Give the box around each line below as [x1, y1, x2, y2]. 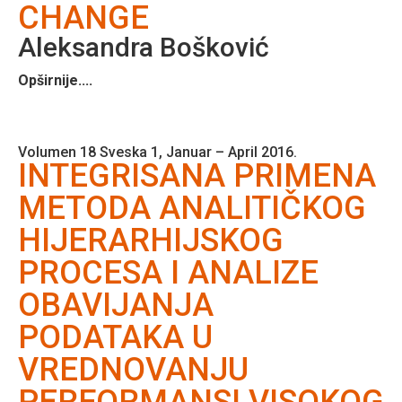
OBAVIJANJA [18, 285, 214, 324]
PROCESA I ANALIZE [18, 253, 319, 292]
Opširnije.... [18, 71, 92, 89]
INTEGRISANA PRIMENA [18, 156, 376, 195]
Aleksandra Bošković [18, 31, 269, 63]
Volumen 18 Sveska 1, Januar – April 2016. [18, 143, 297, 161]
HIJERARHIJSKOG [18, 221, 284, 259]
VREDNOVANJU [18, 350, 249, 389]
